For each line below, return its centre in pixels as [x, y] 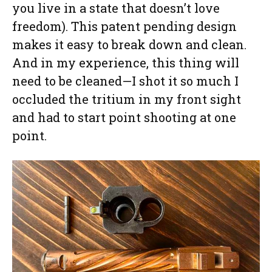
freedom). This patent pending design [124, 26]
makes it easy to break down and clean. [129, 45]
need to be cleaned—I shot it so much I [125, 81]
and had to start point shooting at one [124, 117]
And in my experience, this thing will [126, 63]
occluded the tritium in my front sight [127, 99]
